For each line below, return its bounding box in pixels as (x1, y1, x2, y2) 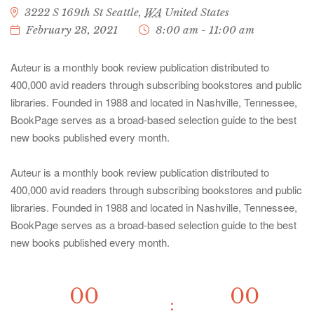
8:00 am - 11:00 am (156, 23, 254, 36)
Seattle (106, 6, 139, 19)
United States (165, 6, 229, 19)
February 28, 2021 (26, 23, 118, 36)
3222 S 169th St (25, 6, 103, 19)
